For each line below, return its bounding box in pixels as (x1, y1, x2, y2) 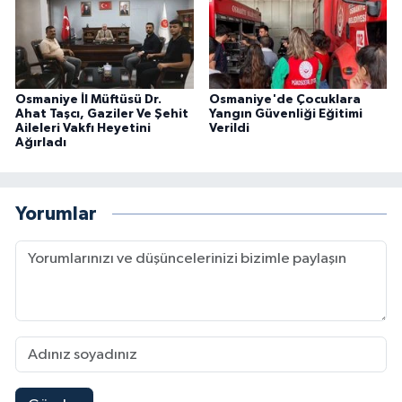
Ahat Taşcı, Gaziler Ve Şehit (15, 107, 188, 120)
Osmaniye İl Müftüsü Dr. (15, 92, 162, 106)
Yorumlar (15, 205, 97, 224)
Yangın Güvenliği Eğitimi (208, 107, 363, 120)
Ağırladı (15, 135, 66, 149)
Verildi (208, 121, 249, 135)
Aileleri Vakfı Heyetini (15, 121, 151, 135)
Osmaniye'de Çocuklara (208, 92, 361, 106)
